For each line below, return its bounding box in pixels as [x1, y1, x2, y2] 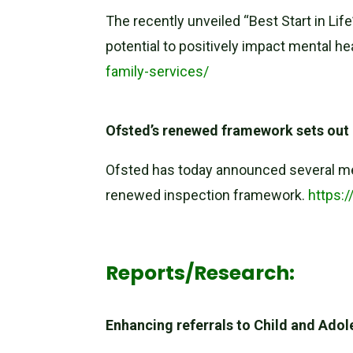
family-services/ [106, 63, 210, 80]
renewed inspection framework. [106, 187, 309, 204]
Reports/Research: [106, 259, 295, 288]
